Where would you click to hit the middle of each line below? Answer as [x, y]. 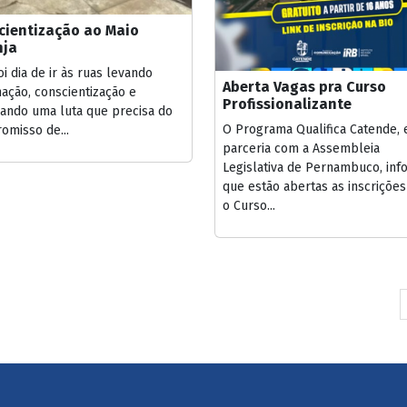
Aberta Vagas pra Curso [304, 86]
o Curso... [249, 205]
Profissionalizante [287, 104]
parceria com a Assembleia [301, 148]
